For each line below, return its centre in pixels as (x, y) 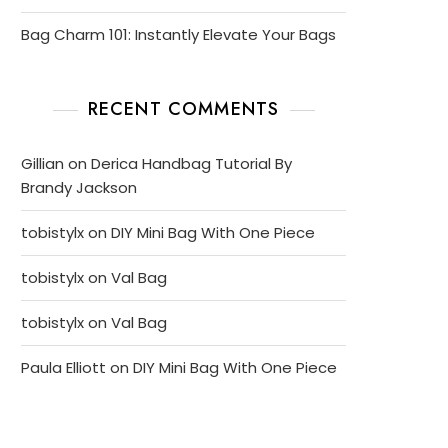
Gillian (42, 163)
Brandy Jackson (79, 187)
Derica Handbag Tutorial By (191, 163)
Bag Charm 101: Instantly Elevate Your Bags (178, 34)
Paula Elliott (63, 367)
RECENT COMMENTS (183, 109)
